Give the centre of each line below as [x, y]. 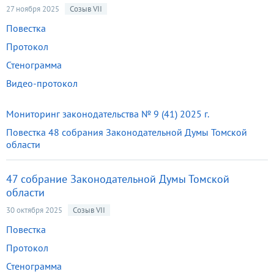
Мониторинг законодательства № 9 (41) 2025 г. [108, 114]
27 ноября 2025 [33, 9]
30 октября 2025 [34, 210]
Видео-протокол [42, 83]
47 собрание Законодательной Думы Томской [118, 179]
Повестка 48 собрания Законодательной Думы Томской [127, 132]
